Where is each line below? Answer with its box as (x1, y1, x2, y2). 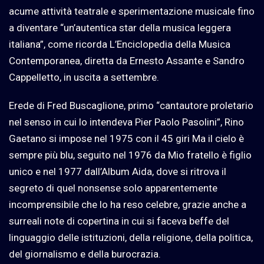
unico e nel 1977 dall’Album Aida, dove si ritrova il (9, 165, 226, 177)
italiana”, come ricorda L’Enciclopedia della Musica (9, 38, 230, 50)
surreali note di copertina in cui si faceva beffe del (9, 214, 229, 227)
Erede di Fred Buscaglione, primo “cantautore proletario (9, 99, 253, 111)
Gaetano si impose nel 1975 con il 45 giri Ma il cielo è (9, 132, 244, 144)
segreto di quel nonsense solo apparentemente (9, 181, 217, 194)
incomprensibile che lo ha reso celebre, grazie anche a (9, 198, 246, 210)
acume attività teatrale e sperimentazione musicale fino (9, 5, 255, 17)
